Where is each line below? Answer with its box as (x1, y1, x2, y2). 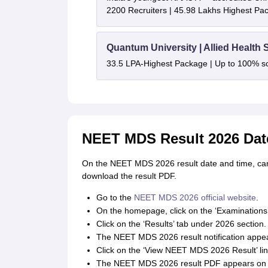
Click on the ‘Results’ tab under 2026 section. (96, 219, 266, 229)
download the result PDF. (81, 171, 176, 181)
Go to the (96, 193, 134, 202)
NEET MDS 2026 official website (133, 193, 256, 202)
